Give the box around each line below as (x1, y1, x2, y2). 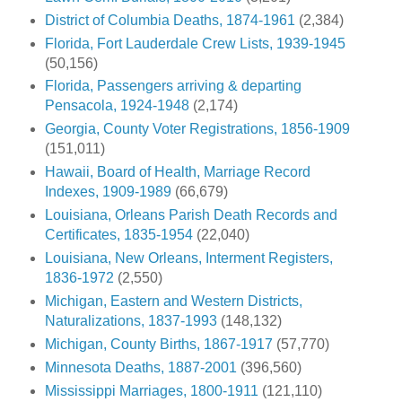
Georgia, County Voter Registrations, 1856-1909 (44, 121, 350, 137)
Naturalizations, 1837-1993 (44, 313, 217, 329)
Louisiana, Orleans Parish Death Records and (44, 207, 337, 223)
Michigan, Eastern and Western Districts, (44, 293, 302, 310)
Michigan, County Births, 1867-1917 (44, 336, 273, 353)
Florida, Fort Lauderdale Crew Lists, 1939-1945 (44, 35, 345, 51)
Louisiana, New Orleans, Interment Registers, (44, 250, 333, 267)
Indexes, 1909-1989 (44, 184, 171, 200)
